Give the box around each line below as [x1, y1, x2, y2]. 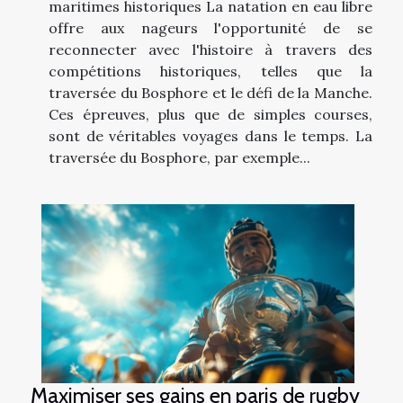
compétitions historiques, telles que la [49, 62, 372, 81]
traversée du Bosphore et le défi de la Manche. [49, 84, 372, 103]
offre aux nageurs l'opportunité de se [49, 19, 372, 38]
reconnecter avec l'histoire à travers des [49, 40, 372, 59]
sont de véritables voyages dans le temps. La [49, 127, 372, 146]
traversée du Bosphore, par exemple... [49, 148, 310, 167]
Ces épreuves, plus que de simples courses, [49, 105, 372, 124]
